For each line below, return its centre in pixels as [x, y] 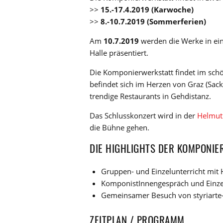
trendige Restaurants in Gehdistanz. [150, 96]
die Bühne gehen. [119, 128]
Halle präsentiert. [119, 53]
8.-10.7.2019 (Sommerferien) [153, 22]
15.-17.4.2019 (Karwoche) [146, 10]
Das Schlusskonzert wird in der [143, 116]
